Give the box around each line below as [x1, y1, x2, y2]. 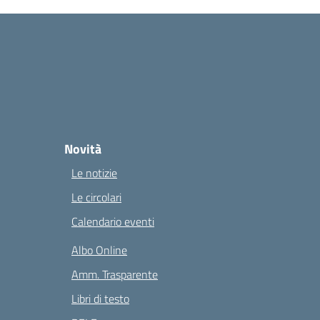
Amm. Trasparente [71, 266, 158, 283]
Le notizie [71, 164, 117, 181]
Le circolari [71, 189, 121, 206]
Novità [64, 139, 101, 159]
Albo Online [71, 241, 127, 259]
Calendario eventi [71, 213, 154, 230]
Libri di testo [71, 290, 129, 307]
